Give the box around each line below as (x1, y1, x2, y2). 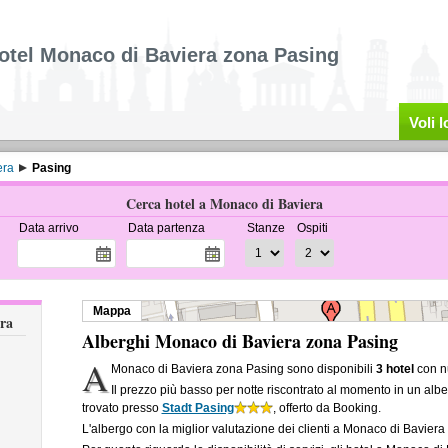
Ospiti (296, 221, 328, 235)
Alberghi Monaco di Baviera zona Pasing (81, 328, 398, 354)
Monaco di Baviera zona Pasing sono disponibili (111, 362, 377, 376)
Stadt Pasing (161, 401, 234, 415)
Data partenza (127, 221, 205, 235)
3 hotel (376, 362, 415, 376)
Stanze (246, 221, 285, 235)
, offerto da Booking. (272, 401, 381, 415)
